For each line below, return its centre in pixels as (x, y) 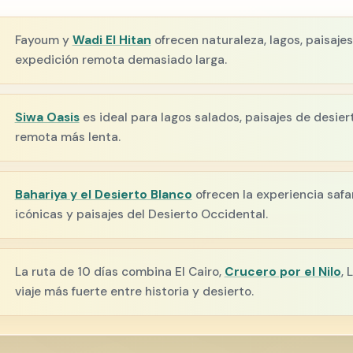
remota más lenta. (67, 137)
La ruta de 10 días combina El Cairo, (119, 271)
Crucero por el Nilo (282, 271)
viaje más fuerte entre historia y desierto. (134, 291)
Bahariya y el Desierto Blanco (103, 194)
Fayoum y (43, 40)
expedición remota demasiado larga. (121, 59)
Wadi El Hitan (111, 40)
